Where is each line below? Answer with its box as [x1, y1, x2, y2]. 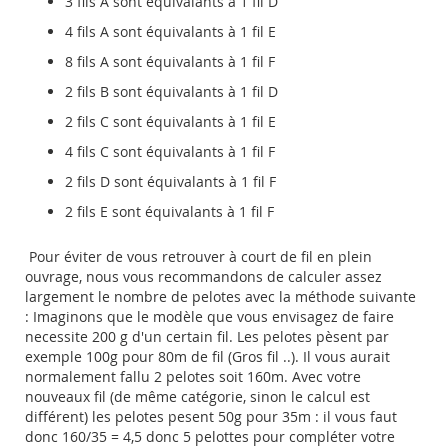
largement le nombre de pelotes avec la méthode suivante [25, 287, 416, 307]
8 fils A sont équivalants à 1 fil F [65, 52, 275, 72]
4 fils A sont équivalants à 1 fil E [65, 22, 276, 42]
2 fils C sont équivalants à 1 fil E [65, 112, 276, 132]
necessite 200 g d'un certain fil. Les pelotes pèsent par [25, 327, 389, 347]
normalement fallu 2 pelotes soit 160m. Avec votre [25, 367, 361, 387]
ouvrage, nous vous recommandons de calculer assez [25, 267, 382, 287]
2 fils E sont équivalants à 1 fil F [65, 202, 274, 222]
